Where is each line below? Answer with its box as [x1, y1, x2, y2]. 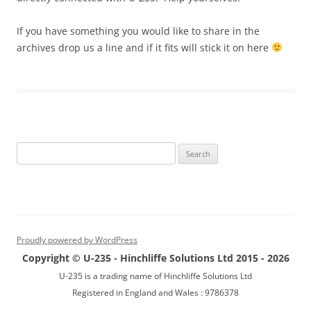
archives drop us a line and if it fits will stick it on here [17, 41, 271, 54]
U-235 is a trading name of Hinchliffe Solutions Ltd [59, 270, 252, 282]
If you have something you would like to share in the [17, 24, 260, 37]
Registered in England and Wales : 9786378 [72, 287, 239, 299]
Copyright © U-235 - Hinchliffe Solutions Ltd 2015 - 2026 [22, 251, 289, 264]
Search [16, 144, 44, 156]
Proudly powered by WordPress [17, 234, 137, 246]
